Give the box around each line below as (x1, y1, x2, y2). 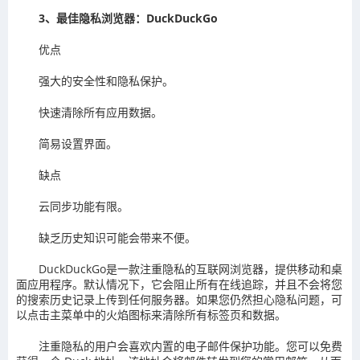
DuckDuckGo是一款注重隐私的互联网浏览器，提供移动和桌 (39, 261, 342, 277)
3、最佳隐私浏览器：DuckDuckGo (39, 10, 218, 27)
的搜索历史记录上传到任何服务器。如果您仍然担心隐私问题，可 (16, 292, 342, 308)
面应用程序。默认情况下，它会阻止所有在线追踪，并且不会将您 (16, 276, 342, 292)
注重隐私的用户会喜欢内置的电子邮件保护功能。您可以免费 (39, 338, 342, 354)
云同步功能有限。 (39, 198, 129, 215)
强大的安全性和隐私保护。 (39, 73, 174, 89)
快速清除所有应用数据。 (39, 104, 162, 121)
